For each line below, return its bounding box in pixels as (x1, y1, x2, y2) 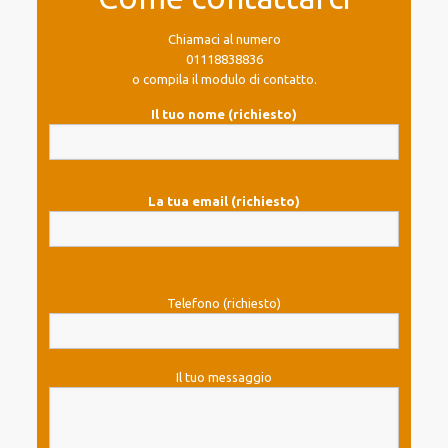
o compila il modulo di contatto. (131, 72, 317, 86)
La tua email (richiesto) (148, 194, 300, 208)
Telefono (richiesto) (167, 296, 281, 310)
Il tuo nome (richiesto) (151, 107, 297, 121)
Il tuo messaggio (176, 370, 272, 384)
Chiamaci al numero (167, 32, 281, 46)
